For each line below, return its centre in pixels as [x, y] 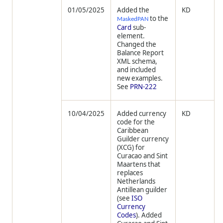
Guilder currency [143, 139]
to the [159, 19]
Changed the [137, 45]
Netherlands [136, 181]
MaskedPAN [133, 19]
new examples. [140, 78]
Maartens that [139, 165]
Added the [133, 10]
